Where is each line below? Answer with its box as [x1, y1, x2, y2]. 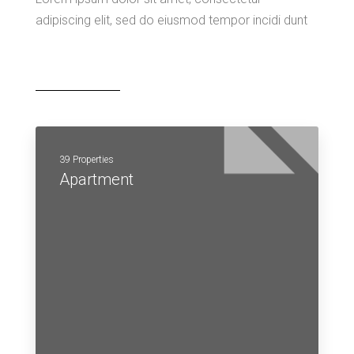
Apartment [59, 170, 134, 189]
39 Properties [59, 154, 114, 165]
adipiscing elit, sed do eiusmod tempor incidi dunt [36, 13, 307, 28]
